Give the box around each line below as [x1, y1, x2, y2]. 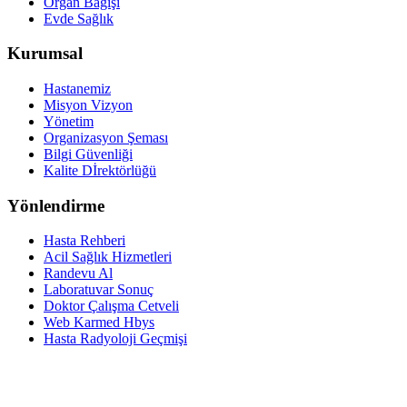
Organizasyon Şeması [44, 130, 168, 145]
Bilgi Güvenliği [44, 146, 133, 162]
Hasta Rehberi [44, 233, 125, 249]
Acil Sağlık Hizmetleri [44, 249, 172, 265]
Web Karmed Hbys [44, 314, 154, 331]
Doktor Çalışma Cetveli [44, 298, 179, 314]
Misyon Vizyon [44, 97, 133, 113]
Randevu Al [44, 265, 113, 282]
